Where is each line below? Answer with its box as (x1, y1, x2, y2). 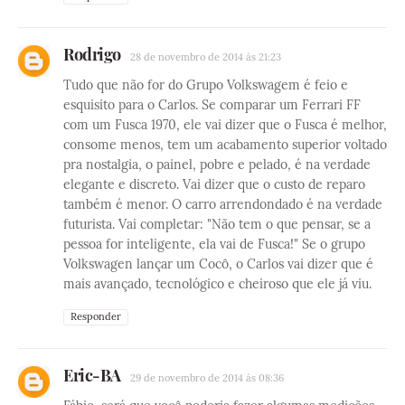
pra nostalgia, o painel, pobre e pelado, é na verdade (63, 156, 371, 174)
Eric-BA (63, 364, 121, 387)
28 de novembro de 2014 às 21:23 (129, 51, 281, 64)
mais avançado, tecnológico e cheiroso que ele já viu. (63, 276, 372, 293)
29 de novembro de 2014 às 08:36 (129, 372, 284, 385)
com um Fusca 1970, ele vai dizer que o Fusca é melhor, (63, 117, 387, 134)
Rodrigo (63, 43, 121, 66)
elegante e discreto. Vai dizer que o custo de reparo (63, 176, 365, 193)
